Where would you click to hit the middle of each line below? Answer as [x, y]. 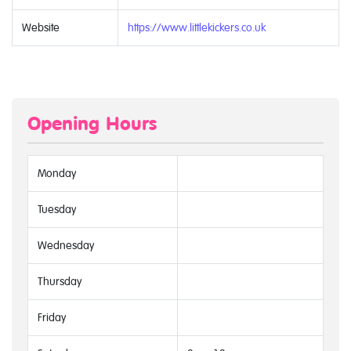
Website [41, 27]
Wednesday [66, 245]
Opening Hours [92, 123]
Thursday [60, 281]
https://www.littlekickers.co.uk [197, 27]
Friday [52, 317]
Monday [57, 173]
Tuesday [57, 209]
